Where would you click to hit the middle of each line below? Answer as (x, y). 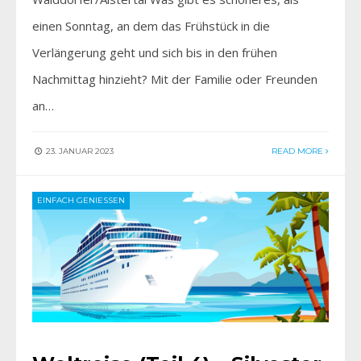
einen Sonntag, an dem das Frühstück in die (151, 25)
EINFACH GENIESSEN (78, 200)
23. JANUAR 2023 (79, 151)
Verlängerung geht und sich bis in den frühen (155, 52)
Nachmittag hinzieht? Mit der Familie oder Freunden (175, 79)
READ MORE (299, 151)
